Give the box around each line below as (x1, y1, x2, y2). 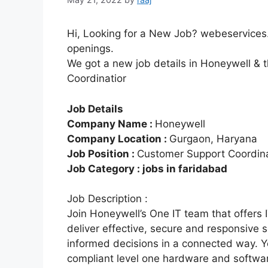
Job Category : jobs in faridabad (67, 162, 227, 175)
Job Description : (67, 193, 148, 205)
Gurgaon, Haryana (169, 132, 257, 145)
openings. (67, 42, 114, 55)
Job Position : (67, 147, 137, 160)
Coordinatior (67, 72, 126, 85)
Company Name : (67, 117, 155, 130)
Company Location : (67, 132, 169, 145)
